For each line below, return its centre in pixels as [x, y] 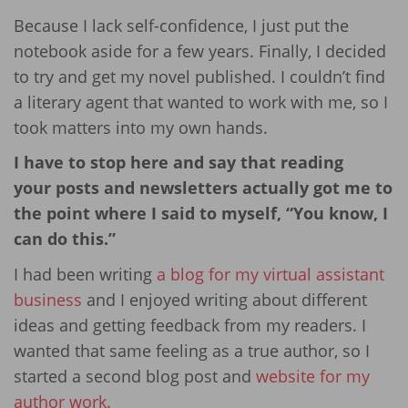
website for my [311, 376]
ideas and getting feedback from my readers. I [190, 325]
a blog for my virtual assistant [270, 274]
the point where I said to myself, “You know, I [201, 213]
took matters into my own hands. [141, 127]
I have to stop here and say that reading [178, 162]
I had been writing [85, 274]
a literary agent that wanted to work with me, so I [201, 102]
